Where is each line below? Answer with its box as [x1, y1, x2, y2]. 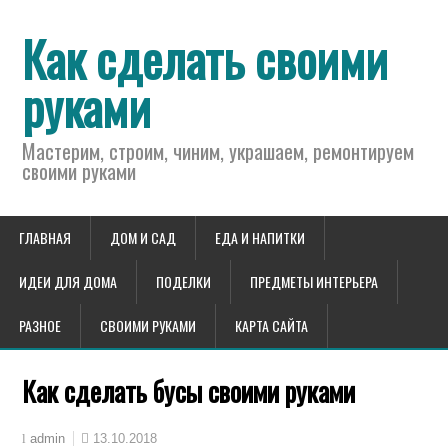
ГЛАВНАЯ [19, 227, 71, 248]
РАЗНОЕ [19, 315, 61, 336]
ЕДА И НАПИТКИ [215, 227, 305, 248]
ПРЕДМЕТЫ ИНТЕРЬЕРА [250, 271, 378, 292]
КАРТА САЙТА [235, 315, 308, 336]
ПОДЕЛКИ [156, 271, 211, 292]
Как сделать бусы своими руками [22, 371, 356, 411]
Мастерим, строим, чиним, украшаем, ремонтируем [22, 136, 415, 166]
